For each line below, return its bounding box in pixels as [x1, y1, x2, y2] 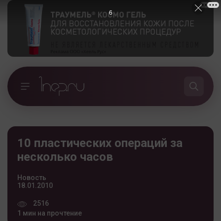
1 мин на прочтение [17, 209, 82, 217]
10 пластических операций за [17, 136, 183, 150]
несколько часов [17, 149, 113, 164]
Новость [17, 173, 46, 182]
